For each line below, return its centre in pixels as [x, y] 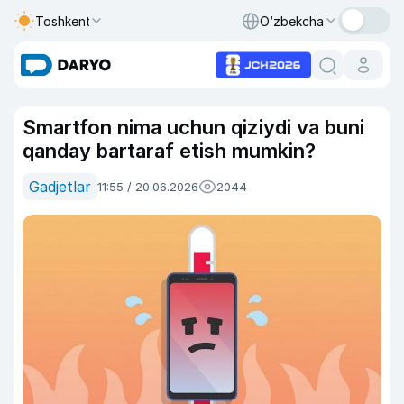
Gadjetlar [60, 187]
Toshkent [63, 21]
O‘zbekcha [292, 21]
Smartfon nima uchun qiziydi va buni [193, 127]
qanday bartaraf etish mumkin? [169, 151]
